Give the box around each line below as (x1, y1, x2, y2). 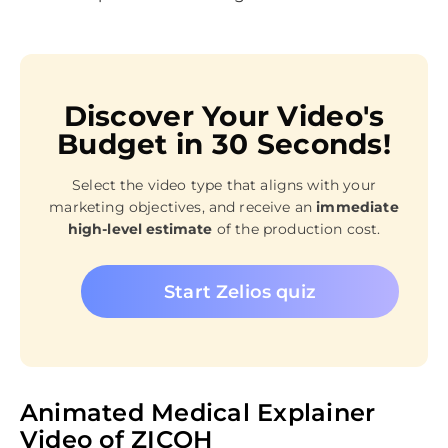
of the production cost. (212, 220, 381, 239)
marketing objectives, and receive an (49, 198, 317, 217)
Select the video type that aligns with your (72, 176, 376, 195)
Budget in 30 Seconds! (57, 127, 391, 162)
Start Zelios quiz (164, 280, 316, 303)
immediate (316, 198, 399, 217)
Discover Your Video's (63, 99, 385, 134)
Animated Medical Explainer (20, 398, 376, 428)
